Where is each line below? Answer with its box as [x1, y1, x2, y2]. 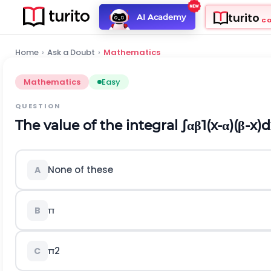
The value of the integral [15, 117, 181, 134]
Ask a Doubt [47, 47, 95, 58]
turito [227, 10, 260, 26]
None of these [47, 163, 113, 176]
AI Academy [136, 11, 186, 22]
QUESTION [15, 101, 61, 111]
